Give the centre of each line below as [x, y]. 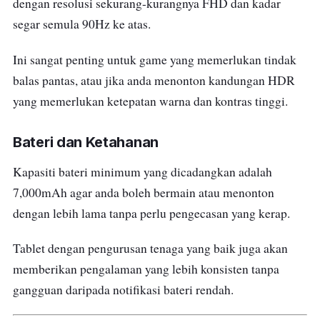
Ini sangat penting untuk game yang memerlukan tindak [155, 59]
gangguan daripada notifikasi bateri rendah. [123, 289]
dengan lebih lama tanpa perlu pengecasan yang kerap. [151, 213]
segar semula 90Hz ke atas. [82, 24]
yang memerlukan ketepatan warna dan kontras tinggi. [150, 101]
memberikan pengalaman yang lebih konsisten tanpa [146, 269]
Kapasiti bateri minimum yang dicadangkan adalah [142, 171]
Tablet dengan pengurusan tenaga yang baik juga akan [150, 248]
